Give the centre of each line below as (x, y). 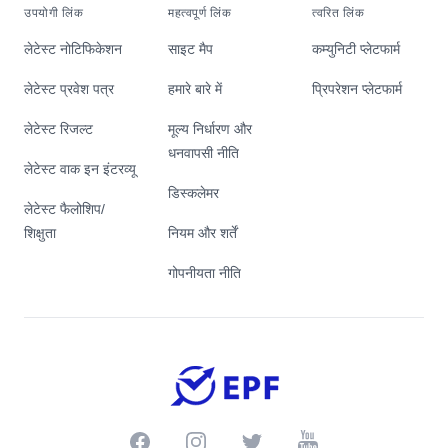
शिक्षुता (40, 233)
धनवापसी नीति (203, 153)
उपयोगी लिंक (54, 13)
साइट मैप (190, 49)
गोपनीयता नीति (204, 273)
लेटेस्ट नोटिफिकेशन (73, 49)
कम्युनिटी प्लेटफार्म (356, 49)
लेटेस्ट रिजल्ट (58, 129)
